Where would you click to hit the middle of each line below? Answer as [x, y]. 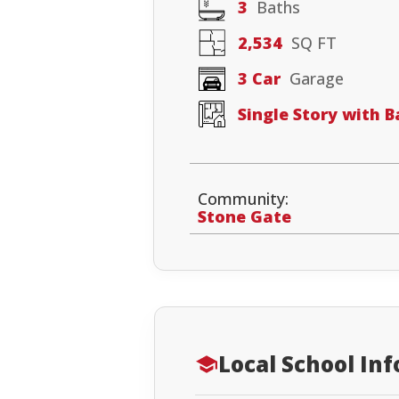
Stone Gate [245, 217]
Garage [313, 78]
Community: [244, 199]
